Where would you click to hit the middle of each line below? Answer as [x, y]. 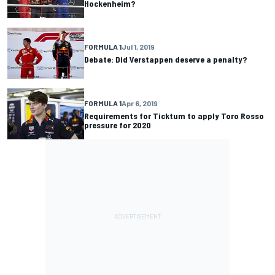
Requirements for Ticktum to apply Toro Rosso [174, 115]
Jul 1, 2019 [138, 47]
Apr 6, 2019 [140, 103]
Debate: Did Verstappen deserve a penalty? [165, 60]
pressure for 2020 [118, 125]
